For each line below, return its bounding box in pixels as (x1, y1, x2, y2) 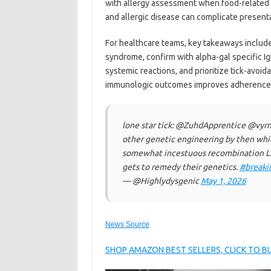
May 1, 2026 (200, 176, 246, 186)
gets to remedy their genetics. (122, 162, 240, 172)
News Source (105, 220, 149, 229)
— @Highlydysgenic (122, 176, 201, 186)
